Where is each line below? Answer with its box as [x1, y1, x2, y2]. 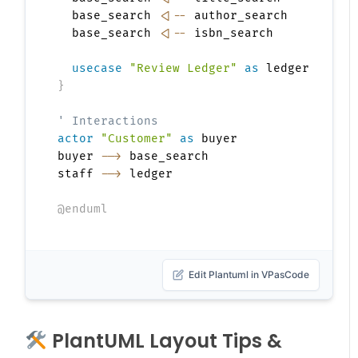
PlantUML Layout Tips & [46, 328, 282, 355]
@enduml [58, 202, 109, 217]
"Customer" [101, 132, 173, 146]
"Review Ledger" [129, 62, 238, 76]
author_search [187, 9, 288, 23]
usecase [72, 62, 123, 76]
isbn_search [187, 26, 274, 41]
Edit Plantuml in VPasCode [188, 268, 309, 281]
